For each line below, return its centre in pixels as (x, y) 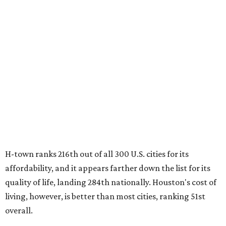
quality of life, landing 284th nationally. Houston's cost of (111, 182)
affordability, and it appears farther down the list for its (108, 168)
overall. (19, 211)
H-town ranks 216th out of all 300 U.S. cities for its (97, 154)
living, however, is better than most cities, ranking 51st (105, 196)
